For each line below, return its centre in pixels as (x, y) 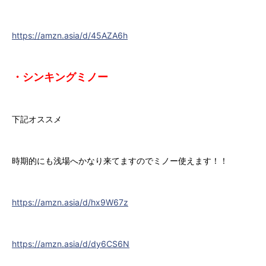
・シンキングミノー (65, 77)
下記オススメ (37, 119)
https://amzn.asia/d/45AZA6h (70, 36)
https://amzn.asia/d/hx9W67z (70, 202)
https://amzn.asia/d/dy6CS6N (71, 244)
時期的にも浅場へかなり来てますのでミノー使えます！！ (120, 161)
